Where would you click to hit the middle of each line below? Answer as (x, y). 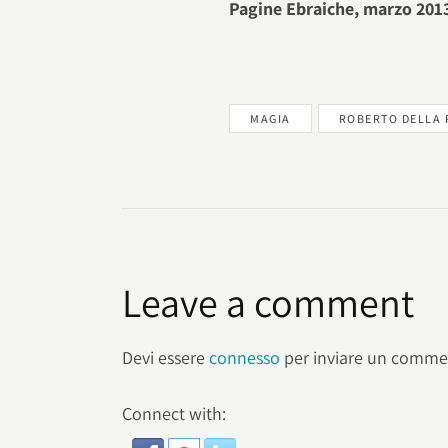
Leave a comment (268, 302)
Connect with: (174, 414)
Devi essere (165, 358)
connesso (244, 358)
